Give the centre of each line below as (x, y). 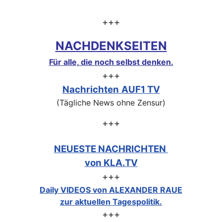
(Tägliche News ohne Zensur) (111, 103)
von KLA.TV (111, 163)
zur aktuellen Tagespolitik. (111, 202)
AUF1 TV (140, 90)
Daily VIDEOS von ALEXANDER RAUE (111, 190)
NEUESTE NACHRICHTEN (111, 149)
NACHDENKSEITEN (111, 46)
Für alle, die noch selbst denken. (111, 62)
